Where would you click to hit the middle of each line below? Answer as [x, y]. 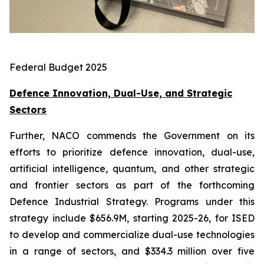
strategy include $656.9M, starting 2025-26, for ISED [132, 218]
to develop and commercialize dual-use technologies [132, 235]
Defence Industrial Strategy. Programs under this [132, 202]
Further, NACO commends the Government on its [132, 136]
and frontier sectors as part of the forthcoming [132, 185]
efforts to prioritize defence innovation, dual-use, [132, 152]
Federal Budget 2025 [58, 67]
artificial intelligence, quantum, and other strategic [132, 169]
